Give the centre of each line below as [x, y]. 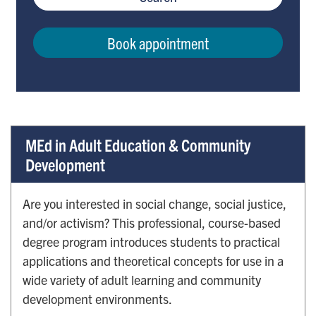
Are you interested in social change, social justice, [154, 204]
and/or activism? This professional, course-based [152, 223]
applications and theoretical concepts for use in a [153, 261]
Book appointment [158, 43]
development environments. [97, 299]
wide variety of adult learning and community [142, 280]
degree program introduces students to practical [151, 242]
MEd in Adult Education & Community [138, 145]
